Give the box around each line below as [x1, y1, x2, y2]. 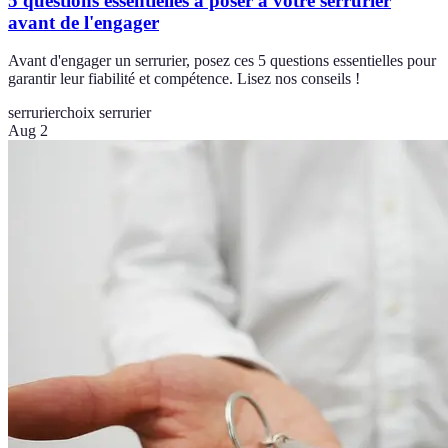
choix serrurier [60, 104, 151, 122]
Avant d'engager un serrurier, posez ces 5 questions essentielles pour [8, 52, 436, 70]
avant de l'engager [8, 11, 159, 33]
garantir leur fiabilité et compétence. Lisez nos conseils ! [8, 70, 360, 88]
